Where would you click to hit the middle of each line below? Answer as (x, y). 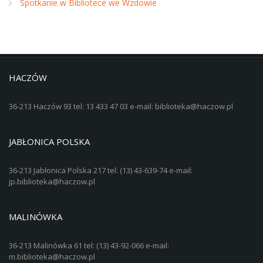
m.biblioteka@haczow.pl (52, 257)
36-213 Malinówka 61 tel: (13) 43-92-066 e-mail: (89, 245)
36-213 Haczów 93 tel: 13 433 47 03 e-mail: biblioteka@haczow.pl (121, 106)
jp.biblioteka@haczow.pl (52, 181)
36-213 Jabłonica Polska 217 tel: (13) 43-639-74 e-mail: (101, 170)
